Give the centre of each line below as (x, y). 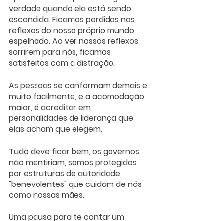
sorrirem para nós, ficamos (61, 52)
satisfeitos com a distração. (63, 63)
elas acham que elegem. (56, 129)
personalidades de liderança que (72, 118)
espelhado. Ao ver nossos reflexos (74, 41)
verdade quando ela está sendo (71, 8)
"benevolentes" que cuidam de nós (76, 184)
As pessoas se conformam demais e (79, 85)
